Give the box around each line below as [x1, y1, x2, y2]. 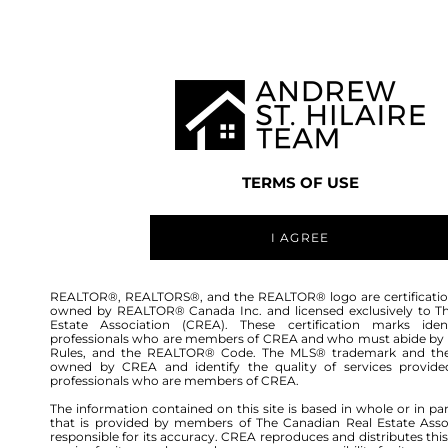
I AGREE [270, 229, 330, 245]
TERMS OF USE [241, 173, 359, 192]
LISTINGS [294, 29, 368, 49]
